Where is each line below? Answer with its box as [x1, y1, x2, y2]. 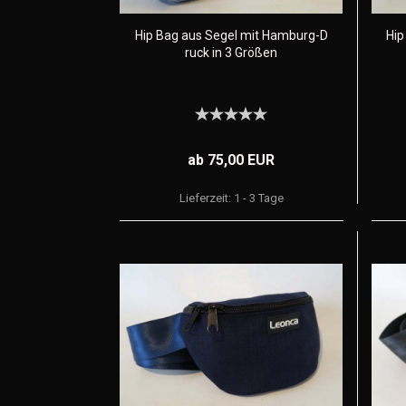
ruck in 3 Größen [185, 45, 277, 60]
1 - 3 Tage [233, 191, 284, 205]
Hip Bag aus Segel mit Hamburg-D [134, 28, 328, 43]
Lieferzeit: [179, 191, 234, 205]
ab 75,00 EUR [188, 151, 275, 169]
